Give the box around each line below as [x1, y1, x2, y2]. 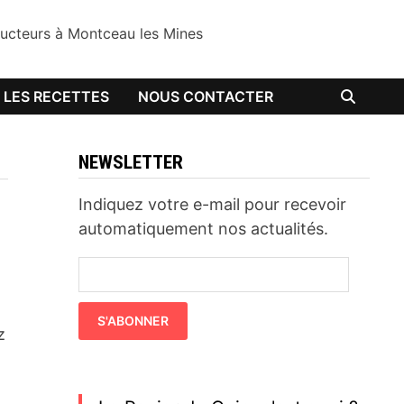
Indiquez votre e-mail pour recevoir [78, 195, 347, 214]
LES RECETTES [4, 87, 110, 106]
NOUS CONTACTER [138, 87, 274, 106]
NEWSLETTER [78, 151, 184, 173]
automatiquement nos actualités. [78, 219, 329, 238]
